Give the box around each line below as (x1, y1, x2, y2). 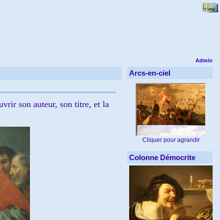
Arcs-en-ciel (129, 69, 170, 77)
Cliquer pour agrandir (142, 137, 200, 143)
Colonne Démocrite (129, 153, 195, 162)
